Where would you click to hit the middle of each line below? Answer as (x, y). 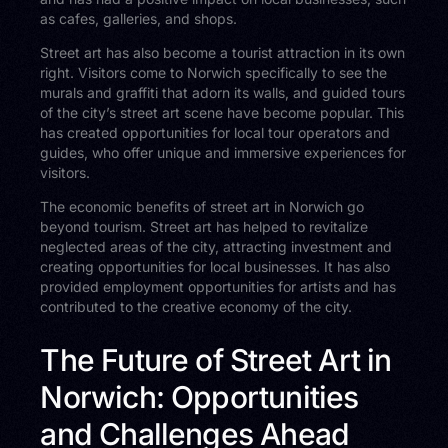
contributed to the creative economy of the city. (196, 307)
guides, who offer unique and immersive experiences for (223, 153)
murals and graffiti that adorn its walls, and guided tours (223, 93)
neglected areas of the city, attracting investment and (216, 247)
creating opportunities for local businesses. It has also (215, 267)
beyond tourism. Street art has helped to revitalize (204, 227)
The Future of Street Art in (216, 360)
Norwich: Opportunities (199, 397)
